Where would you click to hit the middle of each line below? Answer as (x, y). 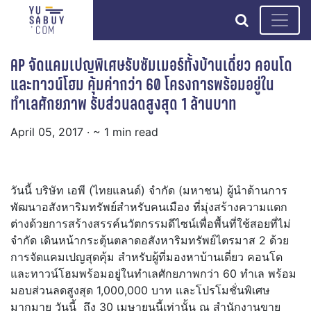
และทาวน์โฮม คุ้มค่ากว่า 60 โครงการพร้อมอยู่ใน (142, 85)
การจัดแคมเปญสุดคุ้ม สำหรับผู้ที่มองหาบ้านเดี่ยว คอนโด (146, 257)
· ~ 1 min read (123, 132)
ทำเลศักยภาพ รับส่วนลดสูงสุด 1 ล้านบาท (124, 104)
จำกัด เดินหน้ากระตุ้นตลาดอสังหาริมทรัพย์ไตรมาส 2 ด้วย (150, 241)
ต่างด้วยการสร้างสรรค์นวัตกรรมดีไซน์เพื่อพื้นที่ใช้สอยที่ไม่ (151, 224)
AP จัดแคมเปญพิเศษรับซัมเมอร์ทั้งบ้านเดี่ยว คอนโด (151, 65)
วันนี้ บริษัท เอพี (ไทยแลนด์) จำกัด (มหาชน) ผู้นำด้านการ (149, 191)
